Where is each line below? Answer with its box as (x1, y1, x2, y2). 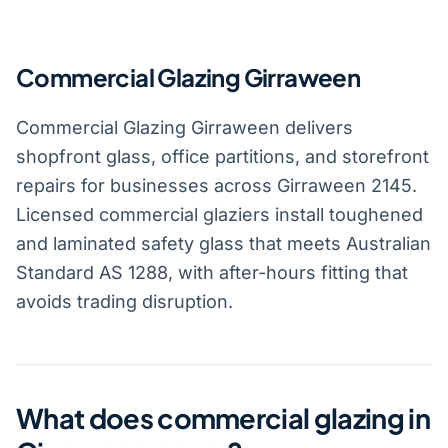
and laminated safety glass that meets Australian (16, 233, 431, 255)
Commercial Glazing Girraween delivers (16, 117, 353, 139)
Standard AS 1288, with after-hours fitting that (16, 262, 408, 284)
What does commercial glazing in (16, 401, 430, 436)
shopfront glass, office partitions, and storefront (16, 146, 429, 168)
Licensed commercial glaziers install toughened (16, 204, 423, 226)
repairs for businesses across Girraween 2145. (16, 175, 417, 197)
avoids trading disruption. (16, 291, 233, 313)
